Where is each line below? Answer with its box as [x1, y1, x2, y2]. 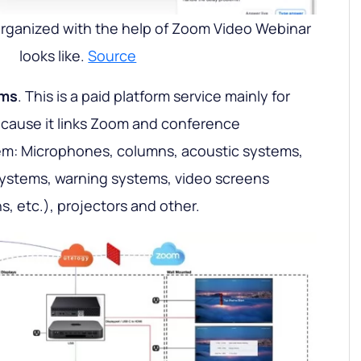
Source [88, 46, 137, 65]
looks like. [19, 46, 89, 65]
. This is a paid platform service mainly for [18, 86, 290, 106]
